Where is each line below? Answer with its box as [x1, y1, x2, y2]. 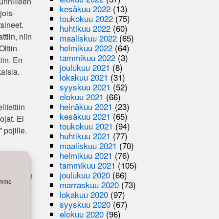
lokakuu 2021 [60, 70, 109, 83]
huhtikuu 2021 [60, 129, 111, 142]
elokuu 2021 [60, 90, 104, 103]
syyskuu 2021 [60, 80, 111, 93]
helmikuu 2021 [60, 149, 113, 161]
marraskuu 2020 [60, 178, 119, 191]
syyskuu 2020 [60, 197, 111, 210]
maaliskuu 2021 [60, 139, 117, 152]
